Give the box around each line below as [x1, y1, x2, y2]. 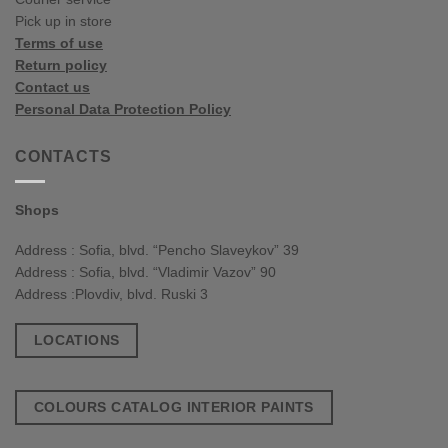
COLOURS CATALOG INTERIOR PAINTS [33, 399, 314, 416]
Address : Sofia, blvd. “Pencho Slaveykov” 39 [15, 241, 299, 258]
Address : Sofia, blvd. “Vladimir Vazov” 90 [15, 263, 276, 280]
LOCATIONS [33, 332, 120, 349]
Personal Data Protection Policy [15, 101, 231, 118]
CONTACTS [15, 148, 112, 166]
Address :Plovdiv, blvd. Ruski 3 [15, 285, 208, 302]
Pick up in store [15, 13, 112, 30]
